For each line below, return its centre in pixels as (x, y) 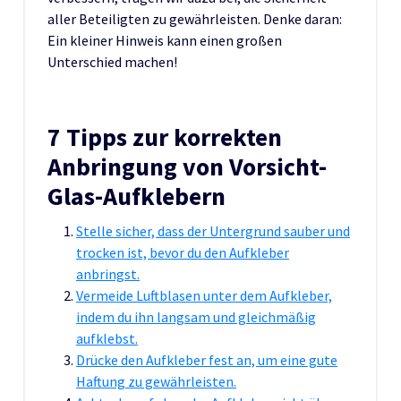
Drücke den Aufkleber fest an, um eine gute (207, 359)
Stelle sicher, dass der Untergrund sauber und (213, 230)
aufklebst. (107, 338)
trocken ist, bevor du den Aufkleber (183, 252)
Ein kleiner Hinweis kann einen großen (165, 40)
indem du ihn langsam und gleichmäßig (196, 316)
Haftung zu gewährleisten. (156, 381)
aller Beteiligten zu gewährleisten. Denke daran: (195, 18)
